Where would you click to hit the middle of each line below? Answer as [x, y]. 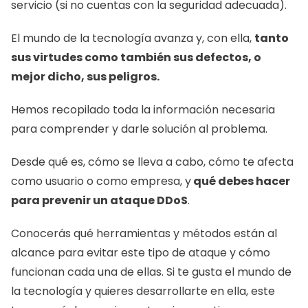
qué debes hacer [241, 181]
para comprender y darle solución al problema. [139, 129]
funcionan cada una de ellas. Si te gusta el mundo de [151, 272]
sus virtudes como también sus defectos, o [136, 57]
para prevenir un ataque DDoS [99, 200]
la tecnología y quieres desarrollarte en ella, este [143, 291]
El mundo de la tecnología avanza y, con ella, [133, 38]
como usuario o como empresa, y [101, 181]
